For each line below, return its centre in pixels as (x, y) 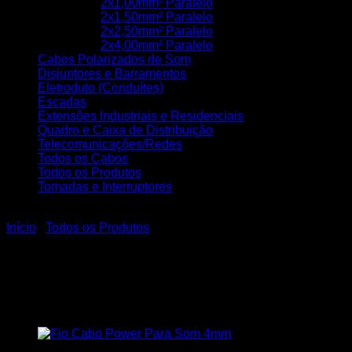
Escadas (62, 102)
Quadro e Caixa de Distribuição (125, 130)
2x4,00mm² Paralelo (157, 46)
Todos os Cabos (83, 159)
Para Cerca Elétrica (121, 295)
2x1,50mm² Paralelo (157, 17)
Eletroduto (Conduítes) (101, 88)
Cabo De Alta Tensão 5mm (165, 266)
